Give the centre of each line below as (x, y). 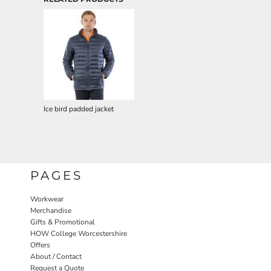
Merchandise (51, 211)
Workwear (47, 199)
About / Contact (56, 256)
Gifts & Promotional (63, 222)
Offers (40, 245)
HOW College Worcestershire (79, 233)
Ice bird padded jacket (79, 109)
